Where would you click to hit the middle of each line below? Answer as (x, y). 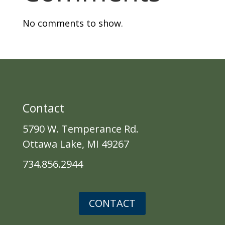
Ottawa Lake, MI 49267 (76, 144)
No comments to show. (73, 23)
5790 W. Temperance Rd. (80, 129)
